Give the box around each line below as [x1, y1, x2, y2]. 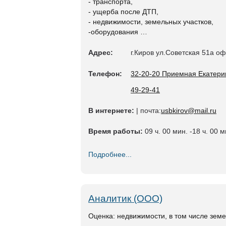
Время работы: [88, 127, 143, 135]
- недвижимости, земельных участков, [88, 18, 213, 26]
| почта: [134, 106, 161, 115]
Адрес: [88, 48, 113, 56]
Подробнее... [88, 150, 132, 158]
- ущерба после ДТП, [88, 8, 158, 16]
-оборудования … [88, 28, 147, 36]
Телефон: [88, 70, 122, 78]
